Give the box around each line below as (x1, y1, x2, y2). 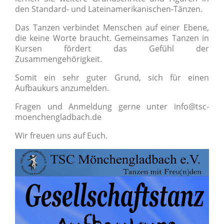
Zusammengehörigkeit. (15, 53, 104, 64)
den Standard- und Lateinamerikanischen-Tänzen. (15, 3, 202, 14)
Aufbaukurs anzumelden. (15, 82, 109, 93)
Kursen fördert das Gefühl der (15, 43, 209, 54)
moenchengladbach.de (15, 111, 101, 122)
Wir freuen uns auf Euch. (15, 130, 107, 141)
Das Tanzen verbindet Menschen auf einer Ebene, (15, 22, 209, 33)
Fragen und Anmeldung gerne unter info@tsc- (15, 101, 209, 112)
